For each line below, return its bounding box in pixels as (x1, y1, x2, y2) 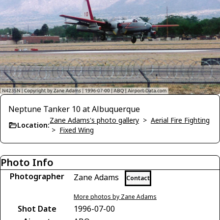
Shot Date (17, 203, 56, 215)
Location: (17, 120, 50, 130)
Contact (126, 174, 150, 183)
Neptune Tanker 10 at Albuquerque (8, 104, 140, 115)
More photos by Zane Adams (74, 192, 157, 201)
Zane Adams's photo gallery (50, 115, 139, 125)
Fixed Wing (59, 125, 94, 135)
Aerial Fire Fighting (151, 115, 210, 125)
